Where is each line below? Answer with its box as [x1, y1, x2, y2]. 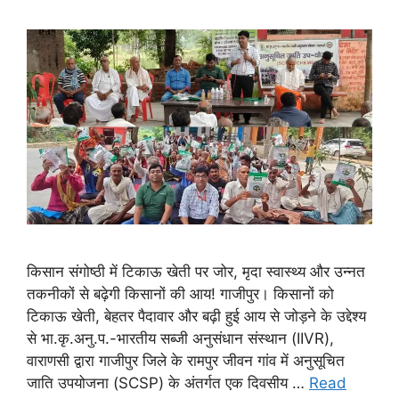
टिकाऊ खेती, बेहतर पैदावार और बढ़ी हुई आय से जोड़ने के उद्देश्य [27, 306, 366, 325]
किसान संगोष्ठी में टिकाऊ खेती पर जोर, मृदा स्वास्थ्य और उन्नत [27, 262, 365, 281]
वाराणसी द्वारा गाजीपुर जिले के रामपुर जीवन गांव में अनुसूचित [27, 351, 345, 370]
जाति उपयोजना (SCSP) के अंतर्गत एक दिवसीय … [27, 373, 309, 392]
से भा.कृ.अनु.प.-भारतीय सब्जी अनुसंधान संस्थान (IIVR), [27, 329, 334, 347]
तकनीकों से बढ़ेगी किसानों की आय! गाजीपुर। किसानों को [27, 284, 334, 303]
